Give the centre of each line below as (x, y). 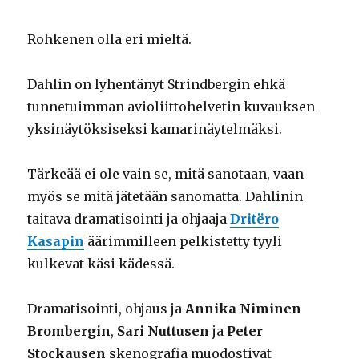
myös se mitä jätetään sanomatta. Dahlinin (165, 197)
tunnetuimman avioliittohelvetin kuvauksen (171, 107)
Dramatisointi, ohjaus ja (107, 309)
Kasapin (56, 242)
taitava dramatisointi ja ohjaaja (129, 219)
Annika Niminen (244, 309)
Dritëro (255, 219)
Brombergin (69, 331)
